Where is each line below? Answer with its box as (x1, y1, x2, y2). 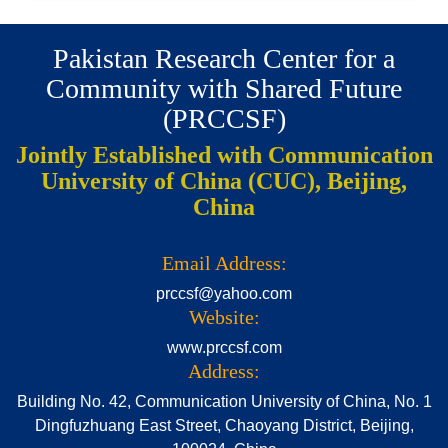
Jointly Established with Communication (15, 141, 433, 168)
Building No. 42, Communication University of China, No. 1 (16, 392, 432, 410)
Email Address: (161, 251, 287, 274)
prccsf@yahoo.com (156, 284, 292, 302)
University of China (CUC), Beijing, (41, 167, 407, 194)
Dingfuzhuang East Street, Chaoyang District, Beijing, (34, 416, 414, 434)
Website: (188, 305, 260, 328)
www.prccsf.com (166, 338, 282, 356)
